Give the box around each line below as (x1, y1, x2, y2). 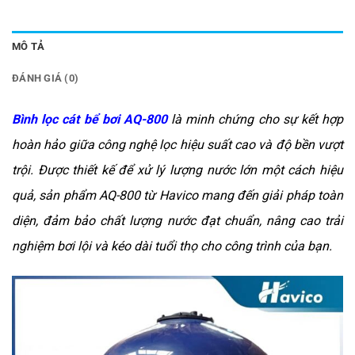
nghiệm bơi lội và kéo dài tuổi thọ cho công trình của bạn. (12, 239, 332, 254)
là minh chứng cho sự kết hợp (166, 112, 344, 128)
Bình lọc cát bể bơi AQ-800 (12, 112, 167, 128)
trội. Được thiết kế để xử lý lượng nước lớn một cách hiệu (12, 162, 343, 178)
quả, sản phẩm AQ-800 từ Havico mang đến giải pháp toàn (12, 188, 343, 204)
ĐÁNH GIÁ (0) (12, 72, 79, 85)
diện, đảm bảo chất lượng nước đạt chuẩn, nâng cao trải (12, 213, 343, 229)
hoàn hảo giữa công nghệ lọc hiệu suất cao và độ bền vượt (12, 137, 343, 153)
